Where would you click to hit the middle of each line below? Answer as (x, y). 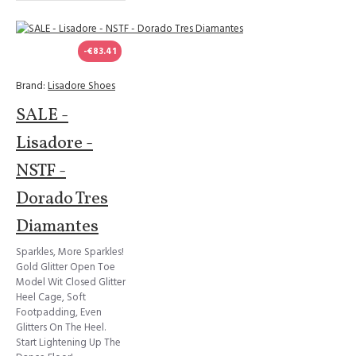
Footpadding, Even (59, 312)
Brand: (31, 86)
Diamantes (57, 227)
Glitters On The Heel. (61, 327)
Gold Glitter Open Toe (66, 267)
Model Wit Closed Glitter (71, 282)
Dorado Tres (62, 199)
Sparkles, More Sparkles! (70, 252)
